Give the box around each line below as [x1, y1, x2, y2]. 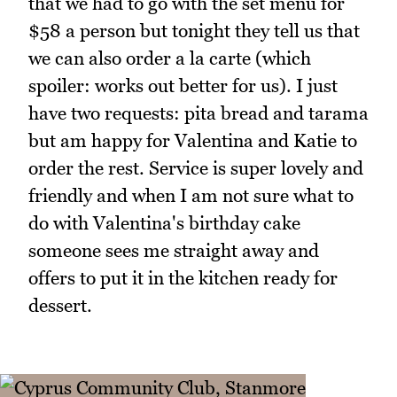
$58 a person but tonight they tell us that [28, 19, 360, 42]
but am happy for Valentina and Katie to [28, 128, 357, 152]
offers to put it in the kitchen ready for [28, 266, 338, 289]
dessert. [28, 293, 92, 316]
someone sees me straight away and [28, 238, 319, 261]
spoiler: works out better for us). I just [28, 74, 338, 97]
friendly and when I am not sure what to [28, 183, 354, 206]
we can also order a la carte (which [28, 46, 311, 69]
